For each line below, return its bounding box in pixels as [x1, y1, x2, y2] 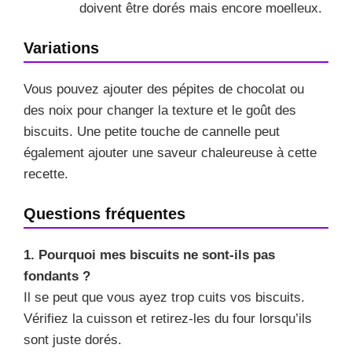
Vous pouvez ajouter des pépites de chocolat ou [24, 82, 304, 97]
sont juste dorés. [24, 332, 122, 348]
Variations [24, 39, 99, 57]
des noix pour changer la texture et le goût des [24, 103, 296, 119]
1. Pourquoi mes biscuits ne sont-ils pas [24, 247, 275, 263]
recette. [24, 167, 68, 182]
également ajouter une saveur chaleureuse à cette [24, 145, 317, 161]
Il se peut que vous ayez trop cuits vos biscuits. [24, 290, 305, 306]
